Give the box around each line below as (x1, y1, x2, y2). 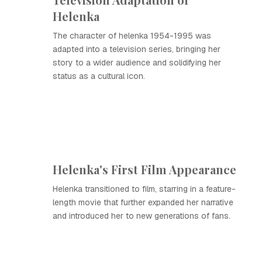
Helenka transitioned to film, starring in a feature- (53, 184, 236, 194)
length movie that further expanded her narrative (53, 197, 233, 208)
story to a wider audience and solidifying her (53, 57, 221, 68)
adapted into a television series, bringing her (53, 44, 220, 54)
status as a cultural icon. (53, 71, 145, 81)
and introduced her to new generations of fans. (53, 211, 230, 221)
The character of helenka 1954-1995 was (53, 30, 211, 41)
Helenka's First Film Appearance (53, 161, 236, 177)
